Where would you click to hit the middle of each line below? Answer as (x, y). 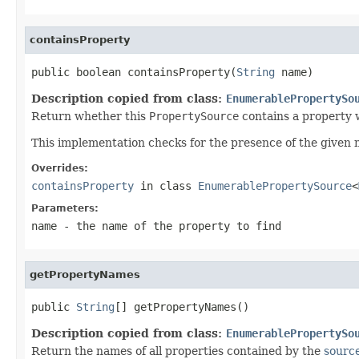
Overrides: (60, 168)
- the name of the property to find (169, 226)
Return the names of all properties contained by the (177, 351)
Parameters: (65, 208)
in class (166, 186)
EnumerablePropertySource (275, 186)
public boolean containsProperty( (134, 72)
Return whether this (90, 116)
